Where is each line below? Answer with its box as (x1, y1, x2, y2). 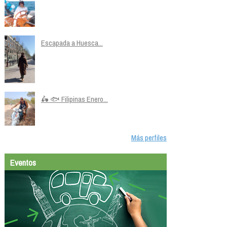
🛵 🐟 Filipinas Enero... (41, 93, 108, 104)
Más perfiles (131, 132, 167, 143)
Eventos (9, 157, 36, 169)
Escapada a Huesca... (41, 37, 103, 48)
